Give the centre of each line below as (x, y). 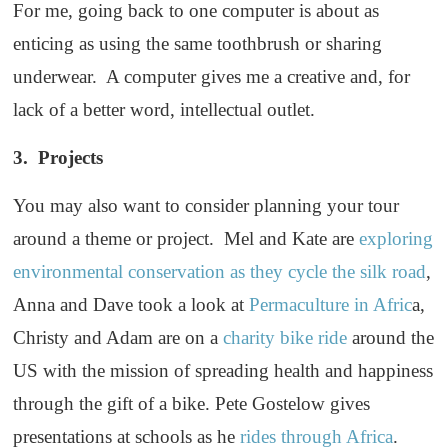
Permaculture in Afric (331, 305)
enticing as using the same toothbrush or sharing (198, 44)
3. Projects (58, 158)
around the (391, 338)
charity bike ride (285, 338)
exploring (396, 239)
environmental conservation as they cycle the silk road (220, 272)
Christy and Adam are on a (118, 338)
